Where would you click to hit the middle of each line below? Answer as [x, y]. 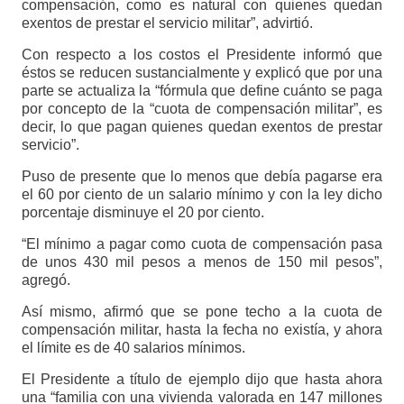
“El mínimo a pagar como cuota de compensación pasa [202, 244]
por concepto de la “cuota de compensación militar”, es [202, 109]
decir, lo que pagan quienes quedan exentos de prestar [202, 127]
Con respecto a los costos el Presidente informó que [202, 55]
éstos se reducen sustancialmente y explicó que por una [202, 73]
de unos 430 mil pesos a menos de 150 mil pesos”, [202, 262]
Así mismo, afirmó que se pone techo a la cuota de [202, 312]
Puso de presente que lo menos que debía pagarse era [202, 177]
